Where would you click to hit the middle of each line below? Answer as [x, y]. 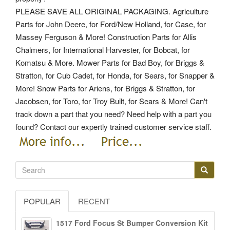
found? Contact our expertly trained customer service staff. [113, 126]
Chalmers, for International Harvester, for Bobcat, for [103, 49]
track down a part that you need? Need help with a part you [113, 113]
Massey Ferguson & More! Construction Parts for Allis [106, 36]
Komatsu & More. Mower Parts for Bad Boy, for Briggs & [110, 62]
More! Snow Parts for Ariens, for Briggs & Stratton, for [105, 88]
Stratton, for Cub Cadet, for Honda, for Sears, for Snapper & [115, 75]
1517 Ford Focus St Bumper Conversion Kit [132, 223]
